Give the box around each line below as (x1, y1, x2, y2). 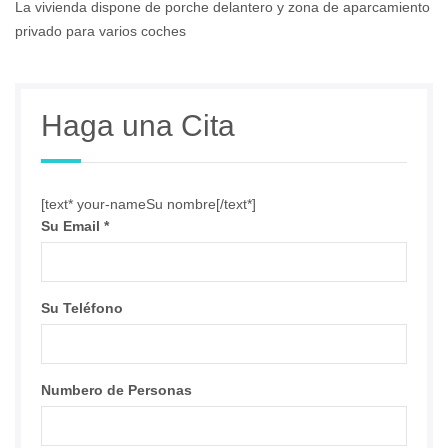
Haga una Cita (41, 109, 235, 143)
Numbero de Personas (41, 382, 192, 399)
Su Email (41, 218, 104, 235)
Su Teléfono (41, 300, 123, 317)
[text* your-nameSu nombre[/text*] (41, 196, 256, 213)
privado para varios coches (15, 23, 186, 40)
